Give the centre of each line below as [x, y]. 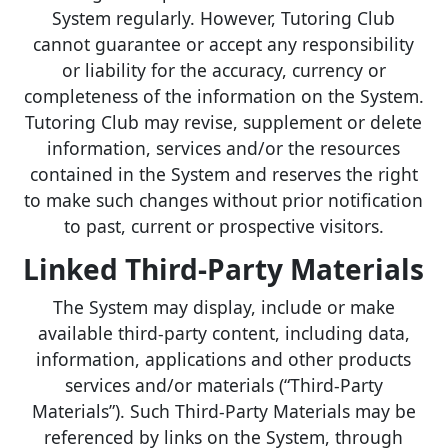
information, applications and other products [224, 358]
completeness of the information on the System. [223, 95]
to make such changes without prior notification [224, 199]
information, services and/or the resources [224, 147]
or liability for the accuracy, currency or [223, 69]
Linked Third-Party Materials [224, 269]
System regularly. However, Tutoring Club [224, 17]
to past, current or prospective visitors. [223, 225]
